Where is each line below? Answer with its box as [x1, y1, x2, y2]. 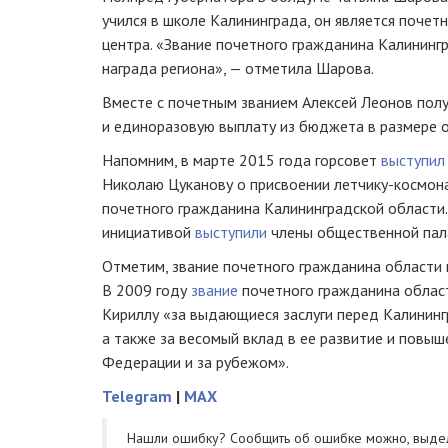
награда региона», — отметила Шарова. [102, 58, 374, 78]
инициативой [102, 222, 195, 242]
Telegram [102, 386, 172, 406]
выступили [195, 222, 267, 242]
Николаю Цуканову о [102, 174, 250, 194]
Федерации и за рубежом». [102, 352, 289, 372]
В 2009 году [102, 280, 191, 300]
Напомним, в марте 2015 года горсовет [102, 150, 381, 170]
